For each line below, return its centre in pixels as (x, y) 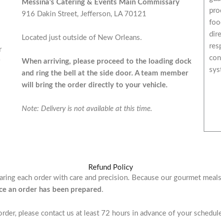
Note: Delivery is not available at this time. (87, 109)
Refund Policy (110, 168)
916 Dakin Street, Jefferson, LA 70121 (84, 14)
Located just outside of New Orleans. (82, 37)
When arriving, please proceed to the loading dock (106, 61)
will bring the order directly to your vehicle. (94, 85)
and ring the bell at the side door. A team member (105, 73)
